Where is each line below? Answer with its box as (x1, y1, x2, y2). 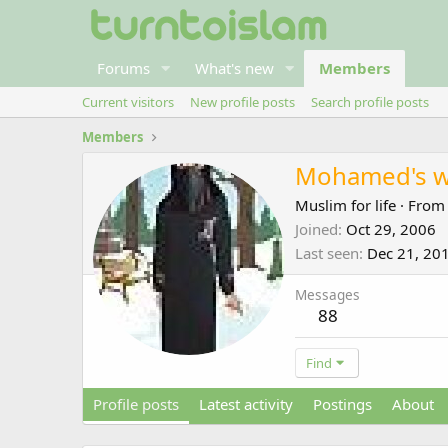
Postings (313, 394, 372, 415)
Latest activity (199, 394, 293, 415)
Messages (295, 285, 360, 305)
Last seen (295, 243, 359, 264)
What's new (194, 58, 274, 78)
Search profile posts (311, 93, 429, 111)
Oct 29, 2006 (346, 219, 436, 240)
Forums (97, 58, 150, 78)
